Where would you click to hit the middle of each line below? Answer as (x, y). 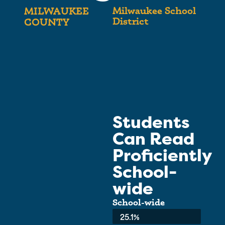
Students (151, 123)
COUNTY (47, 22)
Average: (131, 212)
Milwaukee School (154, 10)
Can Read (153, 139)
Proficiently (162, 156)
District (131, 21)
